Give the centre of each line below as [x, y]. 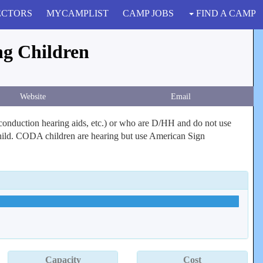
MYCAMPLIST [77, 13]
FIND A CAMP [225, 13]
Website [33, 96]
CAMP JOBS [148, 13]
